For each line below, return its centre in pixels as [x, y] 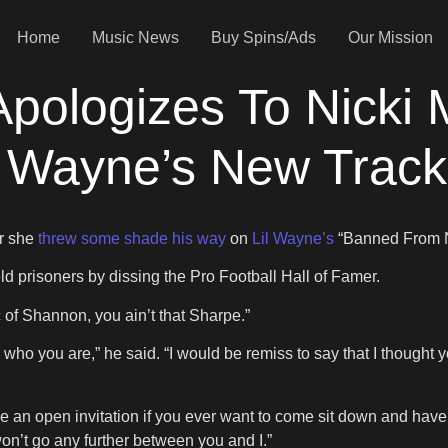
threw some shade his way [134, 238]
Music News [135, 37]
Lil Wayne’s [295, 238]
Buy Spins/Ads [263, 37]
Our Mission [390, 37]
